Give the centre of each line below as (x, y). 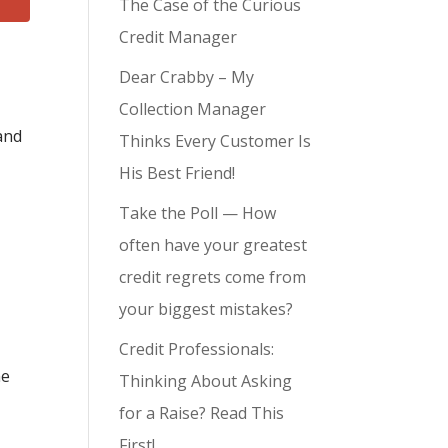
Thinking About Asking (206, 381)
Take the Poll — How (198, 213)
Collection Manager (193, 109)
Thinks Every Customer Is (215, 141)
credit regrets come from (213, 277)
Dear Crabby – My (187, 77)
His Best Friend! (177, 173)
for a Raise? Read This (202, 413)
